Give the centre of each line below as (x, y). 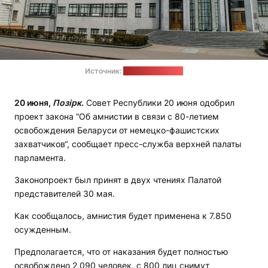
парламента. (40, 158)
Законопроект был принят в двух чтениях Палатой (118, 180)
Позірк (67, 103)
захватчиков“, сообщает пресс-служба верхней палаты (128, 144)
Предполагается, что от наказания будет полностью (121, 252)
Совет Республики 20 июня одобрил (159, 103)
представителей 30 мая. (65, 194)
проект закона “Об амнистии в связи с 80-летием (117, 117)
